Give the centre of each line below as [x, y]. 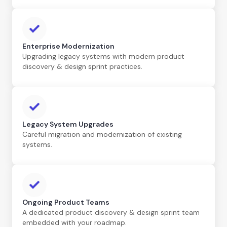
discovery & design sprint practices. [82, 66]
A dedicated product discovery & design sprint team [111, 212]
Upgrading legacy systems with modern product [103, 56]
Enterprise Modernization [68, 46]
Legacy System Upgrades [68, 124]
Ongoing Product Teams [66, 202]
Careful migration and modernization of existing [102, 134]
